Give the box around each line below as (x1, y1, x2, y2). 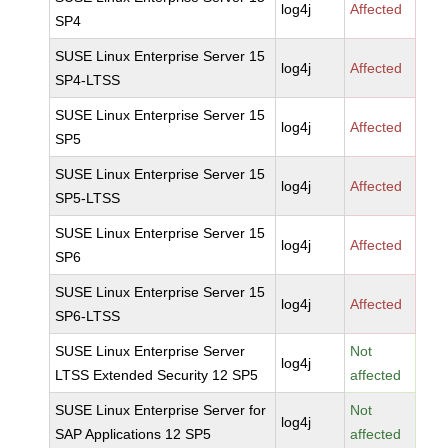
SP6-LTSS (55, 308, 121, 324)
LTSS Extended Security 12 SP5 (55, 367, 259, 383)
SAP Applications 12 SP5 (55, 426, 212, 442)
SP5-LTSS (55, 190, 121, 206)
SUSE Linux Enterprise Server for (55, 402, 267, 418)
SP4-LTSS (55, 72, 121, 88)
